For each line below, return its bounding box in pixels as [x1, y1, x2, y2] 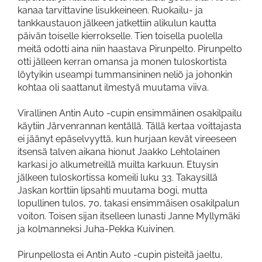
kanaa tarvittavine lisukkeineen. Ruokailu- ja [18, 4, 203, 16]
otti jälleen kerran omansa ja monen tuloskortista [18, 56, 227, 67]
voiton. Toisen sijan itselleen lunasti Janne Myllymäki [18, 210, 240, 222]
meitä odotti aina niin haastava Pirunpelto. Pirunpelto [18, 43, 242, 54]
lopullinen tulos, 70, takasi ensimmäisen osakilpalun [18, 197, 239, 209]
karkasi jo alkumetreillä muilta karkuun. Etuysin [18, 158, 218, 170]
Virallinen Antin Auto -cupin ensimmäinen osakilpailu [18, 107, 242, 119]
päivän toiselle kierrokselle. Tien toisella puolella [18, 30, 223, 42]
